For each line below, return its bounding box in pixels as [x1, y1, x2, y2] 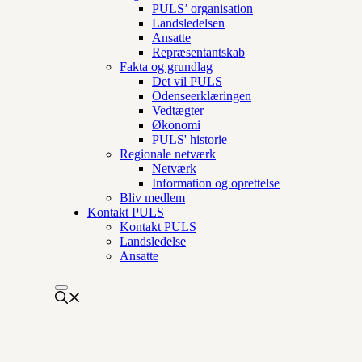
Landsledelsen [152, 16, 225, 30]
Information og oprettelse [152, 176, 280, 190]
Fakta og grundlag [120, 60, 213, 74]
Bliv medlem [120, 191, 185, 204]
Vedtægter [152, 103, 204, 117]
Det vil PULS [152, 74, 222, 88]
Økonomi [152, 118, 200, 132]
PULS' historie [152, 133, 227, 146]
